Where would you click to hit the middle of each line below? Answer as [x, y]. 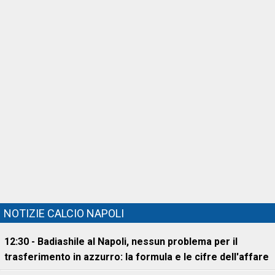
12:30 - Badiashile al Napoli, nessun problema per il [121, 242]
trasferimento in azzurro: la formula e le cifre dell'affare [137, 257]
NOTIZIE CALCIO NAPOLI [64, 213]
